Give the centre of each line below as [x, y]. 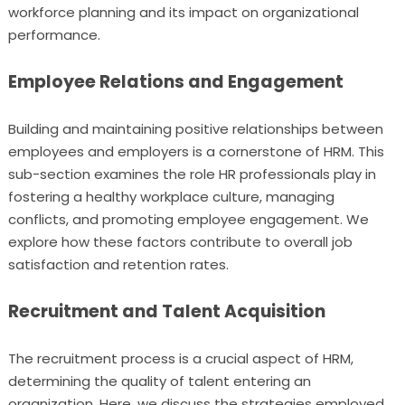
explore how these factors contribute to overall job [180, 242]
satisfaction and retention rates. [118, 264]
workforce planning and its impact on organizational [183, 12]
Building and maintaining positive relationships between [195, 129]
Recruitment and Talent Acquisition [166, 311]
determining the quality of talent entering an [159, 381]
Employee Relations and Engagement [175, 82]
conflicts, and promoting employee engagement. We [188, 219]
